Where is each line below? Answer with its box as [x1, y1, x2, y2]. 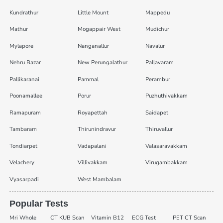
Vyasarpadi [9, 176, 39, 184]
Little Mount [77, 8, 109, 16]
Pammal [77, 75, 99, 83]
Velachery [9, 159, 34, 167]
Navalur [145, 42, 165, 50]
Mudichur [145, 25, 170, 33]
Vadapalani [77, 142, 107, 150]
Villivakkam [77, 159, 108, 167]
